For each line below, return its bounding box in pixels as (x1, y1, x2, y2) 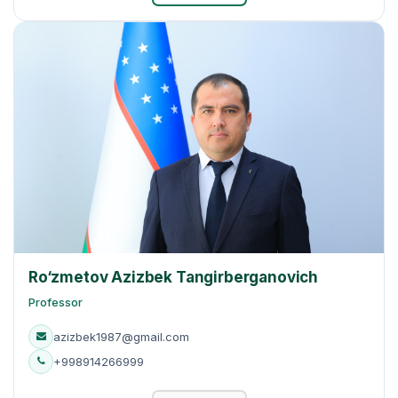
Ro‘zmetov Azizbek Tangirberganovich (28, 267, 319, 286)
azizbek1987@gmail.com (53, 329, 189, 344)
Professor (28, 294, 83, 309)
